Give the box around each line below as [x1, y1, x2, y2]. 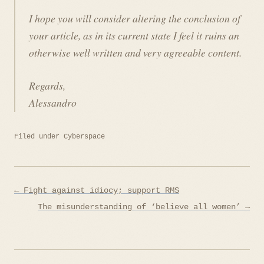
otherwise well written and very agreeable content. [28, 45, 242, 60]
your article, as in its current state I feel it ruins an [28, 28, 239, 43]
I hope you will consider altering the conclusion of [28, 11, 240, 26]
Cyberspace [64, 132, 105, 141]
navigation [14, 196, 76, 217]
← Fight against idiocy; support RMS [14, 186, 179, 195]
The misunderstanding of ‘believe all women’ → [38, 202, 250, 212]
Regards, [28, 78, 65, 93]
